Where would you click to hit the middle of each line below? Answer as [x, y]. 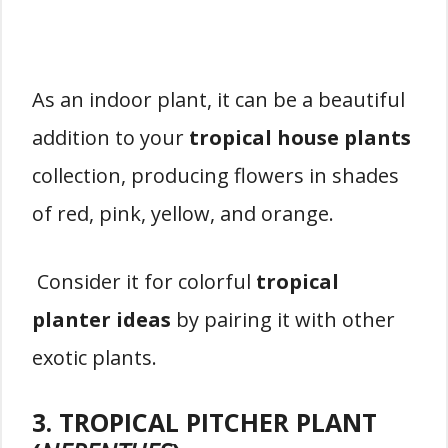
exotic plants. [94, 357]
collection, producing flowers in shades [215, 175]
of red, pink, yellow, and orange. [183, 213]
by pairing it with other [283, 319]
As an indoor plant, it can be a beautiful [218, 99]
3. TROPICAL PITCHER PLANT [204, 422]
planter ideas [101, 319]
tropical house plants [300, 137]
